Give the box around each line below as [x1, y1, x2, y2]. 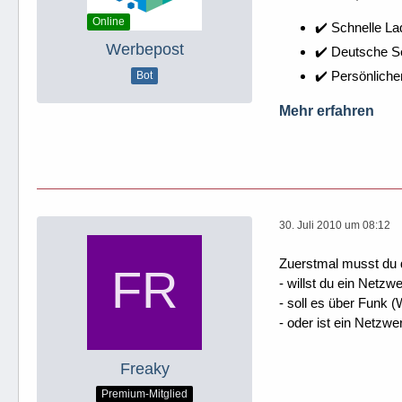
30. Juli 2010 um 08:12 [279, 219, 390, 232]
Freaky [119, 359, 170, 378]
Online [92, 15, 125, 28]
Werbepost [105, 40, 184, 58]
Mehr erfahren [279, 102, 374, 118]
